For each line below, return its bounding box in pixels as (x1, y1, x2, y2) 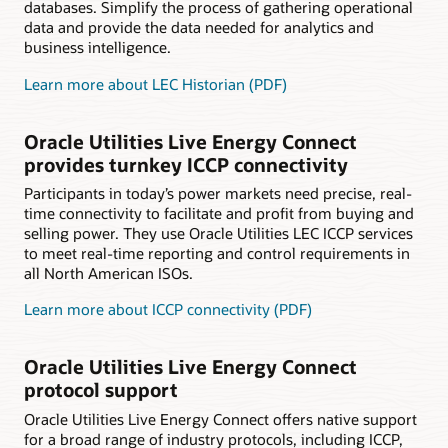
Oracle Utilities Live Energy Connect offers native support (24, 409, 417, 430)
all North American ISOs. (24, 263, 193, 284)
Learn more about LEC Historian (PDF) (24, 73, 287, 94)
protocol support (24, 377, 178, 403)
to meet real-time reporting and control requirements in (24, 243, 410, 264)
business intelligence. (24, 37, 171, 58)
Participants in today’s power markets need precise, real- (24, 183, 412, 204)
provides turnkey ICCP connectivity (24, 151, 348, 177)
